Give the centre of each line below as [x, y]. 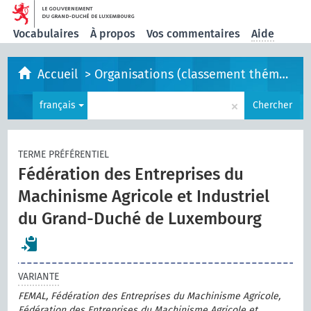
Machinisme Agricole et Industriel [144, 196]
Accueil [60, 74]
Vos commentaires [194, 34]
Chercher [272, 105]
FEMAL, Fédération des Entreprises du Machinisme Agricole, [150, 296]
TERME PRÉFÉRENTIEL [64, 154]
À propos [113, 34]
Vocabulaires [47, 34]
